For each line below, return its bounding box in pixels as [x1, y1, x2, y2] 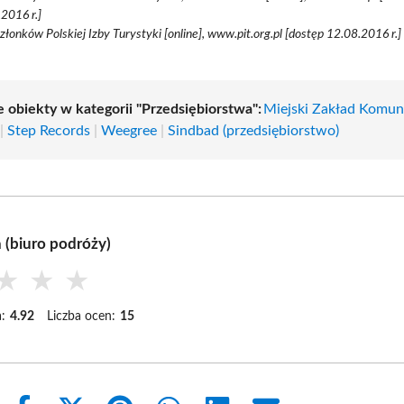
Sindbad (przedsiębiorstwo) [168, 123, 340, 138]
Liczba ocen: [47, 309, 116, 323]
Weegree [101, 123, 158, 138]
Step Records [7, 123, 91, 138]
